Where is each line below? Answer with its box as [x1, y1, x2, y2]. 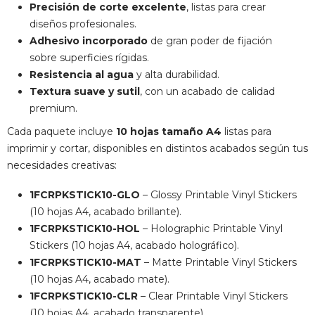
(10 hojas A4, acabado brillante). [30, 205, 181, 218]
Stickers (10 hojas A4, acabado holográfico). [30, 238, 239, 252]
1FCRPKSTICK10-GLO [30, 188, 140, 201]
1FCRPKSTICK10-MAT [30, 255, 141, 269]
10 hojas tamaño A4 [116, 124, 221, 138]
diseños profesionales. [30, 17, 136, 30]
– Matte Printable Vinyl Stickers [141, 255, 297, 269]
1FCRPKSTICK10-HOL [30, 221, 140, 235]
